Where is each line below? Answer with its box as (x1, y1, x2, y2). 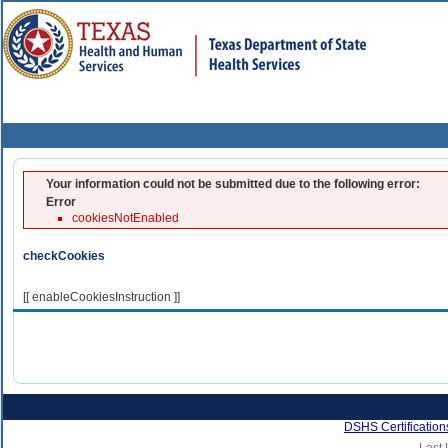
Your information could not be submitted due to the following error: (46, 177, 420, 191)
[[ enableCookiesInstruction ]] (23, 290, 180, 304)
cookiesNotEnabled (72, 211, 179, 225)
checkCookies (23, 249, 105, 263)
